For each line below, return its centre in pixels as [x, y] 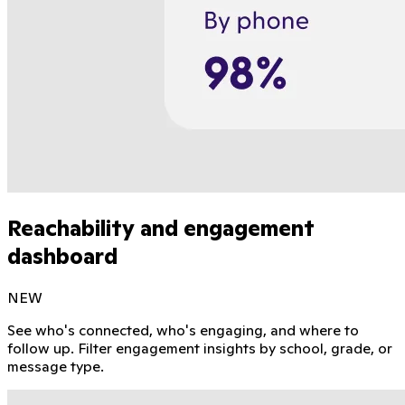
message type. [56, 366]
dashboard [62, 257]
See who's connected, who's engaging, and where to [183, 330]
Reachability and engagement [160, 229]
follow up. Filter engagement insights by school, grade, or [200, 348]
